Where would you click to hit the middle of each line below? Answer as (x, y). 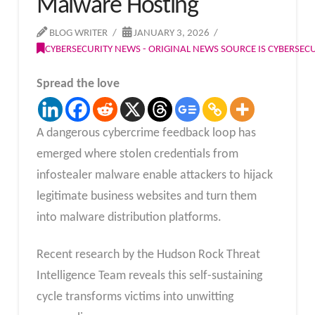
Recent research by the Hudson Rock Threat (148, 255)
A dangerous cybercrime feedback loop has (146, 133)
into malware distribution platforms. (129, 217)
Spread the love (78, 84)
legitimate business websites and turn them (146, 196)
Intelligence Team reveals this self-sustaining (149, 276)
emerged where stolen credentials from (137, 154)
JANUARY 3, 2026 (170, 33)
